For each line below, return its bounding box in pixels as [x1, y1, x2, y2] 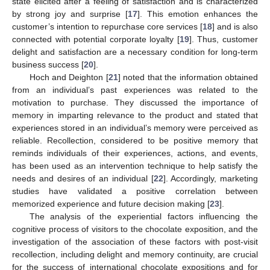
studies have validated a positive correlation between [12, 186, 258, 196]
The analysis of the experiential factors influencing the [29, 211, 258, 221]
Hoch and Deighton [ [29, 72, 108, 82]
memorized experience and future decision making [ [12, 198, 210, 209]
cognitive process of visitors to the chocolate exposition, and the [12, 224, 258, 234]
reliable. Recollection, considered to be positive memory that [12, 135, 258, 145]
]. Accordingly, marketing [163, 173, 258, 183]
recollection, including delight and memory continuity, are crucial [12, 249, 258, 259]
